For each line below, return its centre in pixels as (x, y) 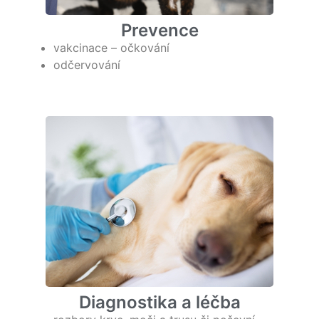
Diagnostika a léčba (159, 302)
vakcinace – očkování (111, 47)
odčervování (87, 64)
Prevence (159, 30)
